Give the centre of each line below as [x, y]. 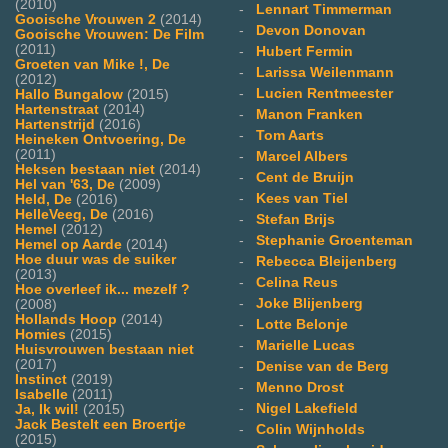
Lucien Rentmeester [324, 93]
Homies [40, 334]
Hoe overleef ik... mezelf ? [102, 289]
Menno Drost [300, 387]
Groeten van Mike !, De [92, 64]
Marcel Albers [302, 156]
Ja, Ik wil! [47, 409]
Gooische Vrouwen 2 [85, 19]
